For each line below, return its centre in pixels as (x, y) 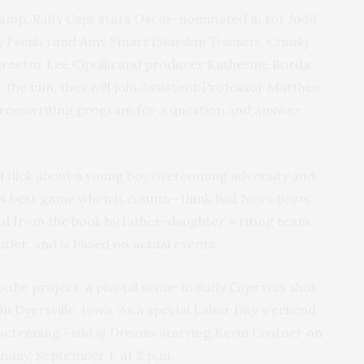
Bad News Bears (262, 199)
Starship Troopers (208, 42)
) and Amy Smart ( (101, 42)
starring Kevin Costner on (239, 333)
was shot (289, 287)
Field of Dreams (110, 333)
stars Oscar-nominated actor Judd (206, 19)
